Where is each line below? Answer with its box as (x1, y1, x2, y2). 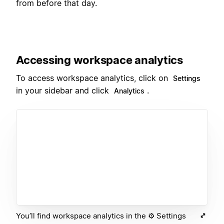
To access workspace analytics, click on (16, 73, 170, 83)
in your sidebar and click (16, 85, 111, 96)
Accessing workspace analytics (16, 53, 183, 66)
